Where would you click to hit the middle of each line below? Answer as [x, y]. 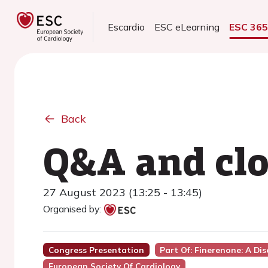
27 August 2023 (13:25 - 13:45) [123, 192]
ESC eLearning [187, 27]
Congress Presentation [96, 250]
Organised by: [72, 209]
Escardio [127, 27]
